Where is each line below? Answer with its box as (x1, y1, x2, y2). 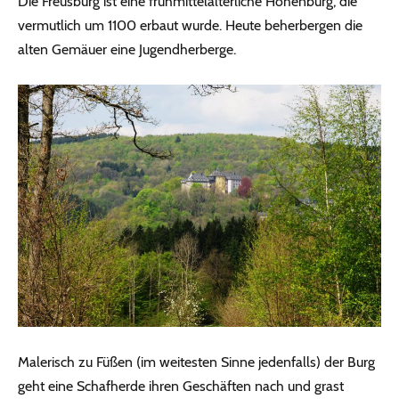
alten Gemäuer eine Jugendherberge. (18, 41, 236, 59)
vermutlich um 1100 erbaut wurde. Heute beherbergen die (18, 17, 362, 35)
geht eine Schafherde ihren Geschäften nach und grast (18, 377, 344, 395)
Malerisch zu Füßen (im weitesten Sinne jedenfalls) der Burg (18, 353, 375, 370)
